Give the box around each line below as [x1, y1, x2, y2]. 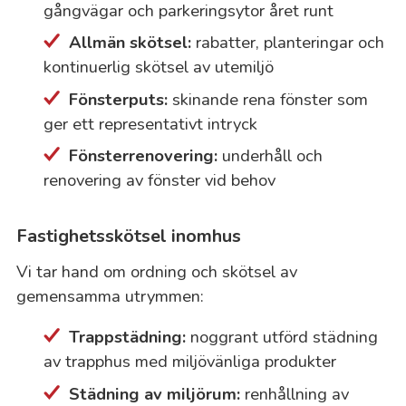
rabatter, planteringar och [190, 31, 384, 54]
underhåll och [217, 144, 323, 168]
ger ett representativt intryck [43, 111, 257, 135]
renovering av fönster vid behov [43, 169, 275, 192]
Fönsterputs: [68, 87, 168, 111]
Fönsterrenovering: [68, 144, 217, 168]
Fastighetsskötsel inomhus [15, 224, 241, 249]
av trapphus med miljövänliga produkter [43, 350, 336, 373]
